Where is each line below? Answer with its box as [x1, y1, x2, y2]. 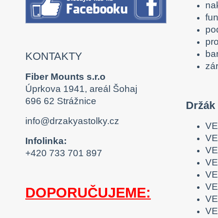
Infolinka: [25, 136, 67, 146]
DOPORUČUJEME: [25, 185, 151, 201]
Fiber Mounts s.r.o [25, 72, 106, 82]
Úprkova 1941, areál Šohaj [25, 84, 137, 94]
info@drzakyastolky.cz [25, 116, 119, 127]
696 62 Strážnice [25, 96, 96, 107]
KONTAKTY [25, 50, 82, 63]
